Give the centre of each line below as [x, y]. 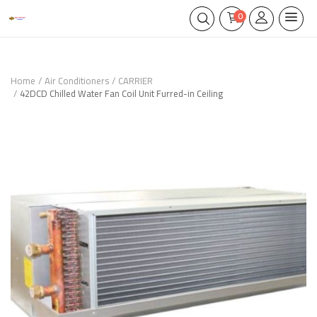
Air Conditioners [77, 81]
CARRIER [136, 81]
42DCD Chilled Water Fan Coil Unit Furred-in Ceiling [121, 93]
